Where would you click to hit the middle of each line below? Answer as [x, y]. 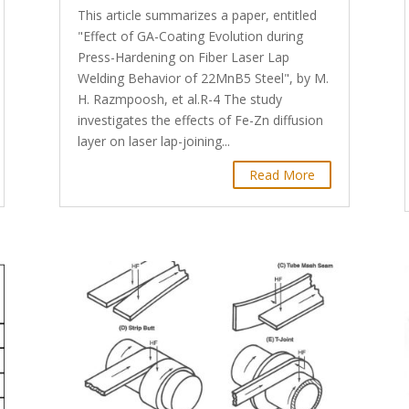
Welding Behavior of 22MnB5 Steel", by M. [203, 79]
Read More [283, 175]
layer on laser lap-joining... [153, 142]
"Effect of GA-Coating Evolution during [190, 37]
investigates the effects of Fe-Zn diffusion [200, 121]
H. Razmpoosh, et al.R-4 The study [179, 100]
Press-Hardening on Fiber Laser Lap [183, 58]
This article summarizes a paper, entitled [197, 16]
